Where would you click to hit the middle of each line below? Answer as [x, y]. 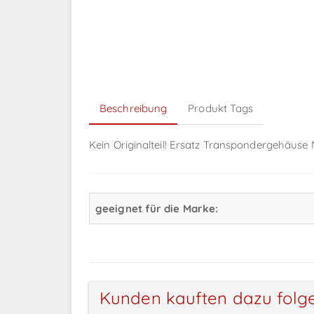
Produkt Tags [221, 109]
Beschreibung [134, 109]
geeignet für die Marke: [157, 209]
